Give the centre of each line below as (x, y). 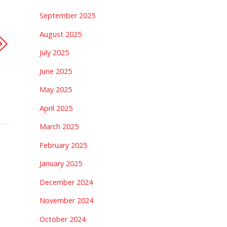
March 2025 (59, 127)
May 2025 (55, 90)
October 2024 (62, 219)
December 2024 (66, 182)
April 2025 (56, 108)
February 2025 (63, 145)
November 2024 (66, 201)
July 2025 (54, 53)
